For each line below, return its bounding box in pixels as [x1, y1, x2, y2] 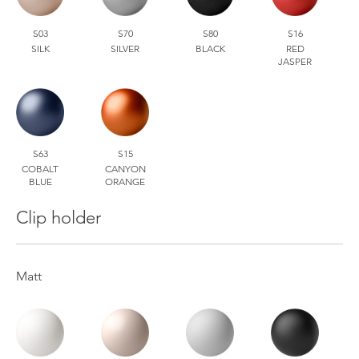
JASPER [278, 54, 313, 67]
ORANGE [105, 175, 146, 188]
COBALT [22, 162, 58, 175]
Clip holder [16, 207, 101, 228]
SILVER [111, 42, 140, 54]
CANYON [104, 162, 146, 175]
